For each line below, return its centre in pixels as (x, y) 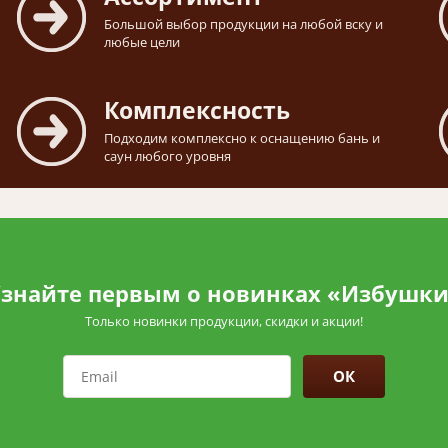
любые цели (142, 42)
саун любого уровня (167, 156)
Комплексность (197, 110)
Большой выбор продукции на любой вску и (243, 24)
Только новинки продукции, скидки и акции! (224, 321)
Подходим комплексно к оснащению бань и (242, 138)
